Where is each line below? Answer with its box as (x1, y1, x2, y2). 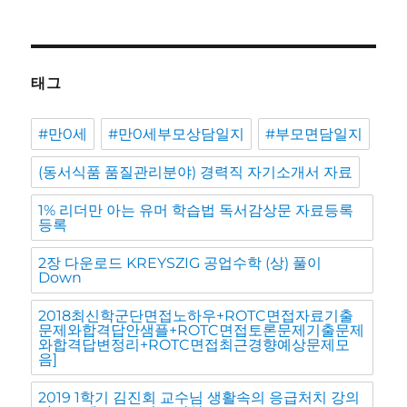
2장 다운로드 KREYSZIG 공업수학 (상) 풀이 (38, 254, 323, 273)
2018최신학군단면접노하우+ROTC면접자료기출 (38, 307, 354, 325)
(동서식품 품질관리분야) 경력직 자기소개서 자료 (38, 164, 353, 182)
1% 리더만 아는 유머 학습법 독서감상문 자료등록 (38, 202, 354, 220)
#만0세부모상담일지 (108, 125, 245, 144)
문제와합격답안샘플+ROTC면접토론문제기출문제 (38, 322, 365, 340)
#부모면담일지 (265, 125, 363, 144)
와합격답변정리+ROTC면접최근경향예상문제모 (38, 336, 351, 354)
